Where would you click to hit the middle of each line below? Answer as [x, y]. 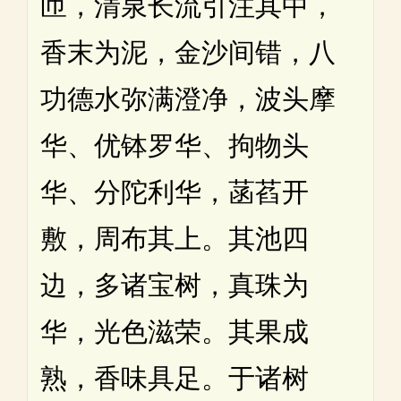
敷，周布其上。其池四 [175, 238]
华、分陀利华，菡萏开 [175, 192]
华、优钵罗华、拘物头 [175, 145]
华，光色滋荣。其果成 [175, 331]
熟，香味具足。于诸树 [175, 378]
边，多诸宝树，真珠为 [175, 285]
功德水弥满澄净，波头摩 [188, 98]
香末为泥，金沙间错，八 [188, 52]
